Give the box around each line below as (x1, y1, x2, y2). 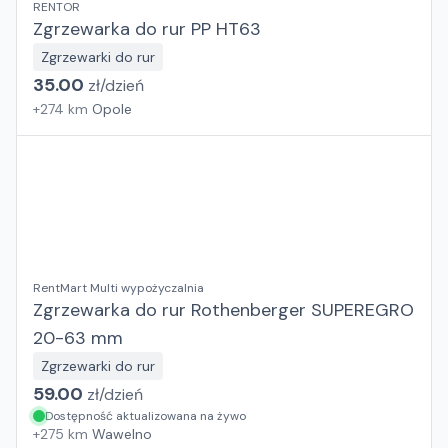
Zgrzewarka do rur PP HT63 (33, 17, 261, 41)
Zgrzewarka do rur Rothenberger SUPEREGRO (33, 298, 414, 322)
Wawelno (92, 425, 152, 443)
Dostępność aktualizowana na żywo (45, 408, 246, 424)
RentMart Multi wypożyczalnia (33, 280, 204, 296)
